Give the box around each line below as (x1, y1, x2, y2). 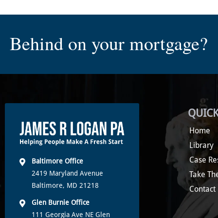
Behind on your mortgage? (10, 31, 208, 55)
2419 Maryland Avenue (32, 169, 103, 177)
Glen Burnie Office (32, 198, 90, 206)
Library (189, 141, 214, 150)
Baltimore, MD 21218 (32, 181, 99, 189)
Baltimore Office (32, 157, 83, 165)
